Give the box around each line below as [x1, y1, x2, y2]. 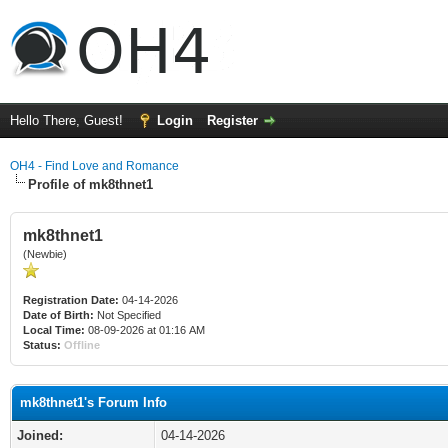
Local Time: [23, 324, 85, 336]
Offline [64, 339, 100, 351]
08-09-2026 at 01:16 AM [85, 324, 205, 336]
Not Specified [94, 309, 164, 321]
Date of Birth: [23, 309, 94, 321]
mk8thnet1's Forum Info [20, 395, 167, 410]
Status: [23, 339, 61, 351]
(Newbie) [23, 248, 67, 260]
